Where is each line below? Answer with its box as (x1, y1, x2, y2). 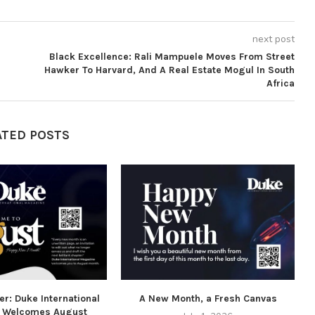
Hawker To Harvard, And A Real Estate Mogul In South (44, 64, 295, 76)
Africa (266, 77, 295, 89)
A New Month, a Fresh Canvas (139, 292, 277, 305)
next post (252, 32, 295, 46)
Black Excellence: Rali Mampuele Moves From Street (49, 51, 295, 63)
